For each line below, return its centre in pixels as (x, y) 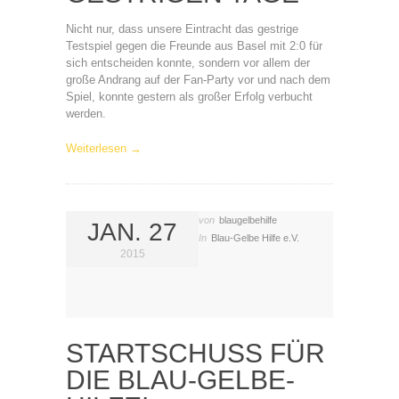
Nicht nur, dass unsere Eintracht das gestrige (182, 29)
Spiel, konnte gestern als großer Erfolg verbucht (189, 97)
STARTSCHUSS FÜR (195, 353)
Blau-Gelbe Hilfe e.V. (255, 238)
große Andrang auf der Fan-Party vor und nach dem (198, 80)
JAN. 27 (132, 232)
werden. (86, 114)
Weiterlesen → (104, 148)
